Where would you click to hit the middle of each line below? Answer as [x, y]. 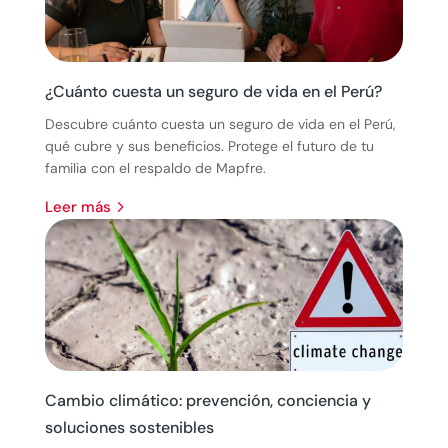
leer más [81, 207]
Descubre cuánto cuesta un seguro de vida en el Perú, [220, 124]
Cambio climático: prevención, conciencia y [207, 400]
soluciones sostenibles [129, 427]
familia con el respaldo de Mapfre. [155, 168]
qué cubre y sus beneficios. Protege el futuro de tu [209, 146]
